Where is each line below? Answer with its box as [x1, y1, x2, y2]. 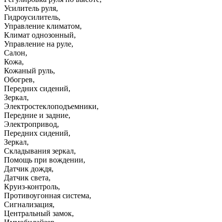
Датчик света [4, 173, 49, 182]
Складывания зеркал [4, 146, 74, 155]
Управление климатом [4, 21, 80, 30]
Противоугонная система [4, 191, 89, 200]
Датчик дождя [4, 164, 52, 173]
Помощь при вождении [4, 155, 83, 164]
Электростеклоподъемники [4, 102, 97, 111]
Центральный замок [4, 209, 72, 218]
